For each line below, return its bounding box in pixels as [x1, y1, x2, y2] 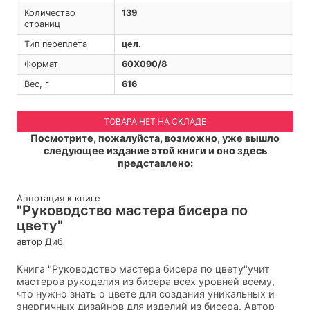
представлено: [117, 157, 193, 170]
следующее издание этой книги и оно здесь [43, 145, 267, 157]
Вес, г [24, 79, 49, 90]
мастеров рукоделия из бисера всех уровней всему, [17, 275, 275, 287]
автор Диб [17, 235, 63, 247]
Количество [24, 8, 75, 19]
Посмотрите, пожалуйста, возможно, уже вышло [30, 132, 280, 145]
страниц [24, 19, 60, 30]
